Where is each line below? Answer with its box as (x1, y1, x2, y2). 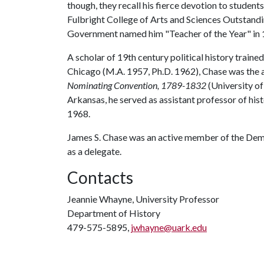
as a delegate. (67, 146, 121, 157)
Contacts (67, 167, 133, 187)
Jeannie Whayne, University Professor (67, 193, 219, 204)
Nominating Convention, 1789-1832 (67, 80, 208, 91)
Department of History (67, 207, 160, 219)
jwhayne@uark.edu (131, 222, 207, 233)
